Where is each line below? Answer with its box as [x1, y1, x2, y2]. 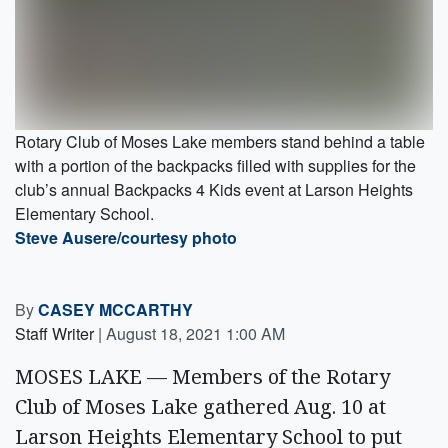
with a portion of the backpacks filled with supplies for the [15, 153, 416, 177]
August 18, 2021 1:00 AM [106, 321, 285, 345]
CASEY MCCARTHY [38, 297, 193, 321]
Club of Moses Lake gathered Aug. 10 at [15, 392, 386, 420]
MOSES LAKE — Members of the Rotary [15, 362, 390, 390]
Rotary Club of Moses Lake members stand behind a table [15, 129, 425, 153]
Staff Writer [15, 321, 94, 345]
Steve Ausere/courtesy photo [15, 225, 237, 249]
